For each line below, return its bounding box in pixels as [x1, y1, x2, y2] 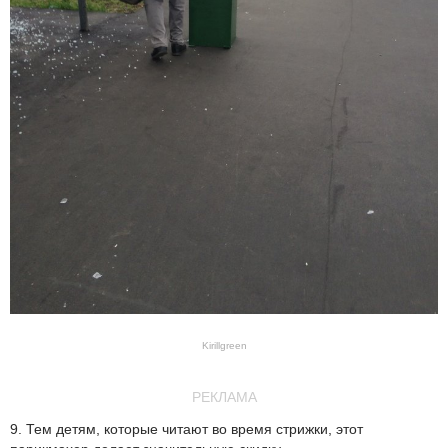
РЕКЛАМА [191, 389, 257, 406]
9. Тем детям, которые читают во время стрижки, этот [10, 421, 363, 438]
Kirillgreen [201, 340, 247, 352]
